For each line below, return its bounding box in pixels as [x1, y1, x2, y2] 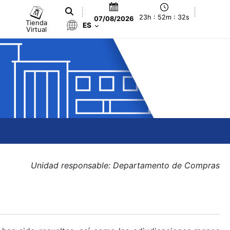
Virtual [26, 25, 47, 33]
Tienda [26, 18, 48, 27]
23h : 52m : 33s [139, 13, 190, 22]
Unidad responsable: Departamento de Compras [31, 160, 220, 170]
